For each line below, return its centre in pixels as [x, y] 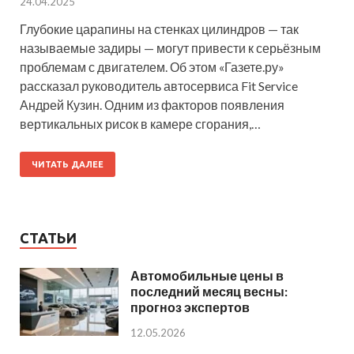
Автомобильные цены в [207, 275]
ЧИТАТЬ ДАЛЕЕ [68, 164]
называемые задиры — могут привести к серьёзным [170, 47]
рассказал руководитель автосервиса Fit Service [159, 85]
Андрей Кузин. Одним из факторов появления [152, 104]
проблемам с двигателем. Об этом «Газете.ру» [152, 66]
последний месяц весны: [209, 291]
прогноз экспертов [190, 307]
